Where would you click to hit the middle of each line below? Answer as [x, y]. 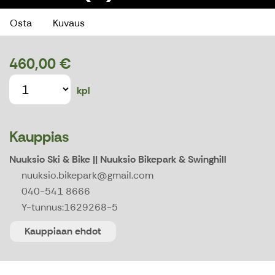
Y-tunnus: [43, 207]
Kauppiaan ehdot [63, 231]
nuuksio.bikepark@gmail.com [87, 176]
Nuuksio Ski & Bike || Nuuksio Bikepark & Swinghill [118, 160]
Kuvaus [69, 23]
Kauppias [39, 137]
